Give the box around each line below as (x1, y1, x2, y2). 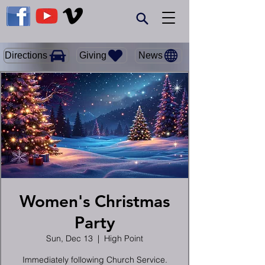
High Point (104, 233, 143, 244)
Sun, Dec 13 (46, 233, 93, 244)
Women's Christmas (20, 191, 170, 211)
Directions (5, 50, 47, 60)
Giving (79, 50, 106, 60)
